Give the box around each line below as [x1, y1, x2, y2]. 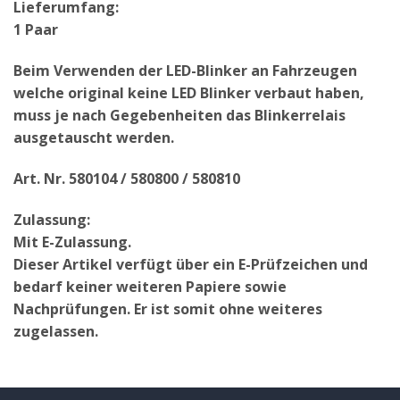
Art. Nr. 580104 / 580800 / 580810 [13, 168, 240, 188]
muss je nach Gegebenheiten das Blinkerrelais [13, 105, 346, 126]
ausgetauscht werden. [13, 128, 174, 148]
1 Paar [13, 20, 58, 40]
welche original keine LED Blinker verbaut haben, [13, 83, 364, 104]
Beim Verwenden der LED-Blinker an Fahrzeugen [13, 61, 357, 81]
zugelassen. [13, 321, 98, 341]
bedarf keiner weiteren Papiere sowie [13, 276, 287, 296]
